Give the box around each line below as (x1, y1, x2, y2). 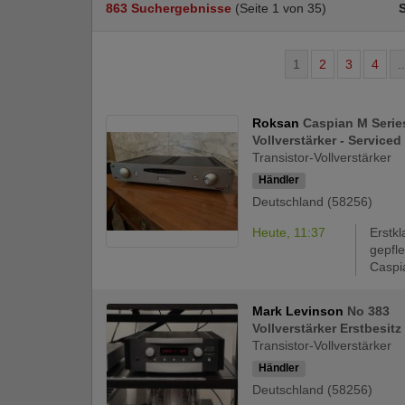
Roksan (252, 116, 304, 130)
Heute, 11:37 (252, 225, 326, 240)
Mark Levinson (252, 304, 348, 319)
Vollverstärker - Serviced (252, 133, 402, 147)
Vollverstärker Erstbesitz (252, 321, 402, 336)
